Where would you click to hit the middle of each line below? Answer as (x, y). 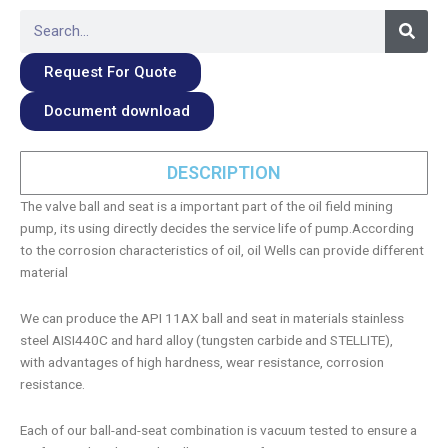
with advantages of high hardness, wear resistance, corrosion (202, 361)
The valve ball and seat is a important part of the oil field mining (206, 205)
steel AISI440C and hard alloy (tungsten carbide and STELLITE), (206, 339)
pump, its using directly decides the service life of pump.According (217, 227)
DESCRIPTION (224, 172)
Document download (117, 110)
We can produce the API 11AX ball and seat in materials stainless (212, 317)
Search (44, 19)
